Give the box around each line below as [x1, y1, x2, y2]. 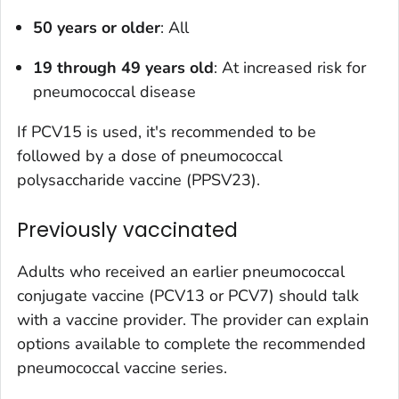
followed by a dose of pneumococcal [17, 144, 282, 167]
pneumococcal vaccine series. [17, 356, 227, 379]
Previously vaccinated [17, 215, 238, 244]
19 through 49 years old [33, 56, 214, 78]
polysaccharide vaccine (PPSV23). [17, 168, 260, 191]
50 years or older [33, 16, 160, 38]
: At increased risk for [214, 56, 366, 78]
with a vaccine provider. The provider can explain [17, 308, 369, 330]
